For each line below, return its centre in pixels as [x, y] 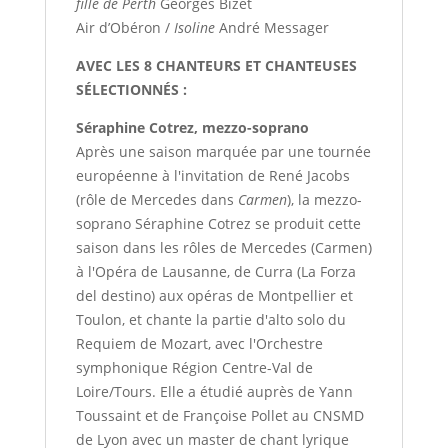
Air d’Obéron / [124, 28]
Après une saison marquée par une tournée [223, 152]
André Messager [271, 28]
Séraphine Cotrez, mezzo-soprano [192, 128]
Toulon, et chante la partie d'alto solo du [210, 320]
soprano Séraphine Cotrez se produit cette [218, 224]
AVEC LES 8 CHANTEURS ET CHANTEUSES [216, 66]
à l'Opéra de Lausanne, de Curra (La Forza [215, 272]
